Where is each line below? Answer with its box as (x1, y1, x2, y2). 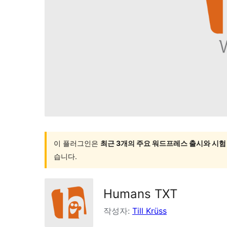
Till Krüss (132, 205, 167, 216)
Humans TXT (103, 186, 177, 201)
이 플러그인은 (54, 138, 100, 147)
